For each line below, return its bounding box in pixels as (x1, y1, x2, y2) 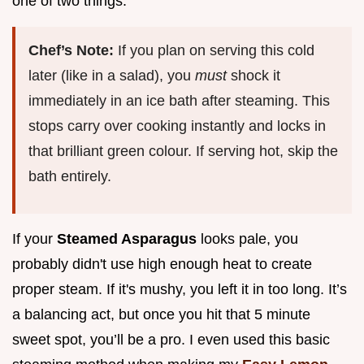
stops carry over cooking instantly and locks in (28, 118, 326, 135)
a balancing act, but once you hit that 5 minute (12, 306, 310, 323)
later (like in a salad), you (28, 67, 195, 84)
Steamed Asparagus (57, 231, 201, 248)
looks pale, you (201, 231, 298, 248)
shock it (231, 67, 280, 84)
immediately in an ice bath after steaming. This (28, 93, 330, 110)
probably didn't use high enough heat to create (12, 256, 312, 273)
